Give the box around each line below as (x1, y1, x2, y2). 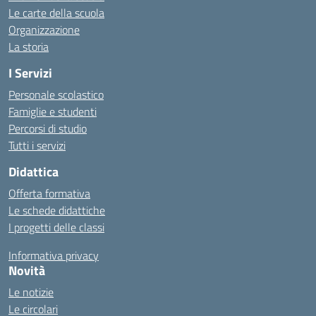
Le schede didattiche (8, 202, 105, 219)
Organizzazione (8, 21, 80, 38)
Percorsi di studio (8, 120, 87, 137)
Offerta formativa (8, 185, 90, 202)
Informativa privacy (8, 247, 99, 264)
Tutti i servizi (8, 137, 66, 154)
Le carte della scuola (8, 4, 104, 21)
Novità (8, 261, 45, 280)
